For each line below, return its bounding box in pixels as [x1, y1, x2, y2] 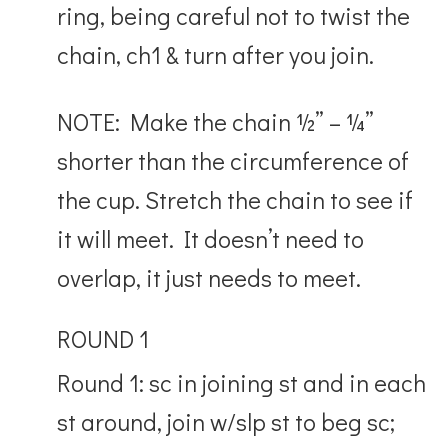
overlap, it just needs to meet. [57, 261, 362, 293]
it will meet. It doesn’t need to [57, 222, 365, 254]
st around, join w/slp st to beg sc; [57, 405, 396, 437]
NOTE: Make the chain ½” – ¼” [57, 105, 375, 137]
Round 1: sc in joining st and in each [57, 366, 427, 398]
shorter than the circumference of [57, 144, 410, 176]
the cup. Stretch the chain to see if [57, 183, 414, 215]
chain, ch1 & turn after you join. [57, 38, 375, 70]
